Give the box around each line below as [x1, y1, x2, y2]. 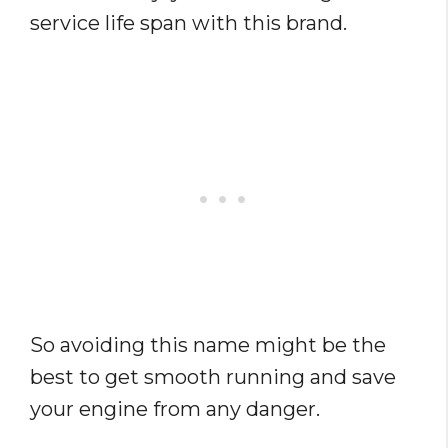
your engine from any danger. [30, 397, 320, 422]
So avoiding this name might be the [30, 333, 386, 358]
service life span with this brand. [30, 11, 347, 36]
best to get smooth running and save [30, 365, 396, 390]
